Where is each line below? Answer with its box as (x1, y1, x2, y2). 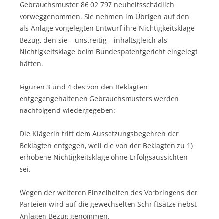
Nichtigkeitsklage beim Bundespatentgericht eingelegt (20, 46, 197, 56)
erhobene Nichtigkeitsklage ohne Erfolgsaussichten (20, 152, 188, 162)
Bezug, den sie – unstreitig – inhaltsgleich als (20, 35, 167, 44)
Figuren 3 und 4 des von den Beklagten (20, 82, 148, 91)
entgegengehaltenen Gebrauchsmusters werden (20, 93, 179, 103)
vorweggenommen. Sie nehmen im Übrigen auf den (20, 11, 189, 21)
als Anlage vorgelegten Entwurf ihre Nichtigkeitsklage (20, 23, 195, 33)
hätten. (20, 58, 43, 68)
